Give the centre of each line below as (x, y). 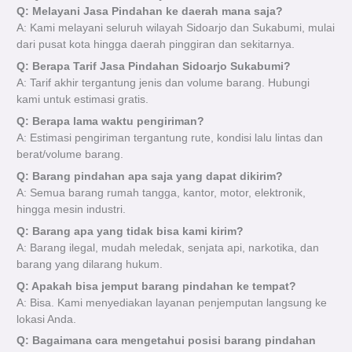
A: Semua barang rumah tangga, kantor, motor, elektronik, (161, 192)
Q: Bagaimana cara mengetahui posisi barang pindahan (167, 341)
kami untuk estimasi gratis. (83, 100)
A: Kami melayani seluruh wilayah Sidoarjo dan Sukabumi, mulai (176, 28)
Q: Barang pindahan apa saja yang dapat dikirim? (150, 176)
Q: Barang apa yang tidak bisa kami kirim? (130, 231)
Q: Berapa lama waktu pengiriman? (111, 122)
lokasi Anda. (47, 319)
